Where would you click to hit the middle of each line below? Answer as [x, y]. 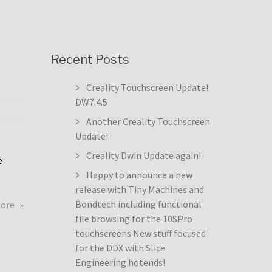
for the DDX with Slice [120, 248]
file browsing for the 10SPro [134, 219]
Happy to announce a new [139, 175]
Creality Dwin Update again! [143, 155]
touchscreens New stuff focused [140, 233]
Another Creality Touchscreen [148, 121]
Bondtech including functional [138, 204]
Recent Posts [90, 59]
